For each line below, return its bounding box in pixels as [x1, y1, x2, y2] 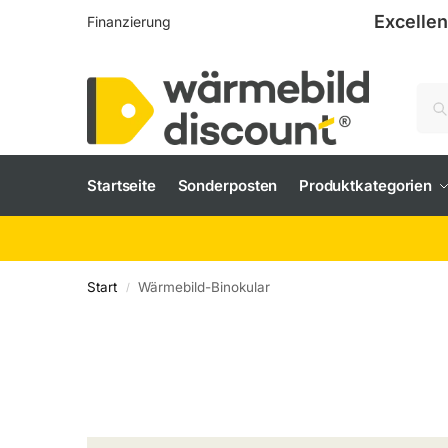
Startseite [87, 176, 156, 195]
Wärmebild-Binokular [138, 279, 271, 295]
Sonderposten [177, 176, 278, 195]
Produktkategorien [298, 176, 433, 195]
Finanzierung [87, 13, 171, 30]
